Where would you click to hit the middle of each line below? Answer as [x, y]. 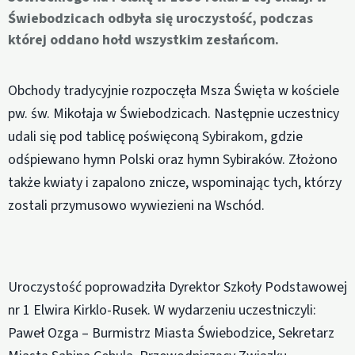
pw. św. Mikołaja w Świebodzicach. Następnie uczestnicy [174, 113]
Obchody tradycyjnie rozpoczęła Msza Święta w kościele [174, 90]
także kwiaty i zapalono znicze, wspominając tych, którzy [175, 182]
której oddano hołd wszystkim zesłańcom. [143, 40]
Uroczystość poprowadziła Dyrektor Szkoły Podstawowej [177, 288]
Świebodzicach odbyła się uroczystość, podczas [160, 19]
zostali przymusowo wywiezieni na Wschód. [136, 205]
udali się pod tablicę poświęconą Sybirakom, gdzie [155, 136]
